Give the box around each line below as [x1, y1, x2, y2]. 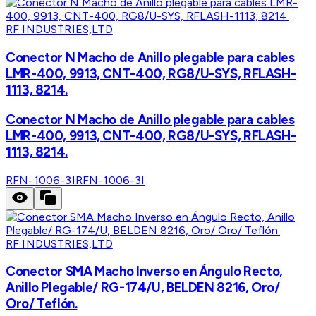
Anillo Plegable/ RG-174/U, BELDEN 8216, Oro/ [6, 279, 280, 296]
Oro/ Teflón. [6, 296, 78, 312]
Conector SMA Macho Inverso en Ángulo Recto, [6, 263, 283, 280]
